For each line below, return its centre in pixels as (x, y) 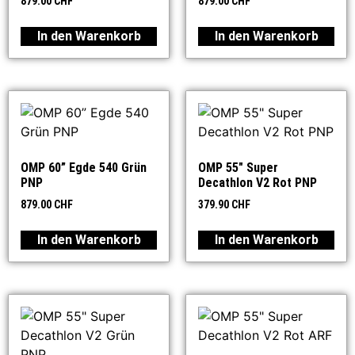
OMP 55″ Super (238, 168)
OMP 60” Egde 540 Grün (84, 168)
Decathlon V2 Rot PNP (258, 183)
